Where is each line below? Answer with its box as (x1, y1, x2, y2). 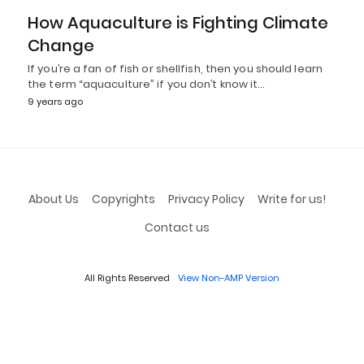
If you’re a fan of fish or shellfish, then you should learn (28, 60, 323, 76)
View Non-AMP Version (178, 271, 279, 284)
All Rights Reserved (84, 271, 170, 284)
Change (28, 33, 94, 57)
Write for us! (257, 190, 326, 207)
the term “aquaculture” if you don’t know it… (28, 76, 266, 92)
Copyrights (91, 190, 155, 207)
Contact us (144, 219, 210, 236)
